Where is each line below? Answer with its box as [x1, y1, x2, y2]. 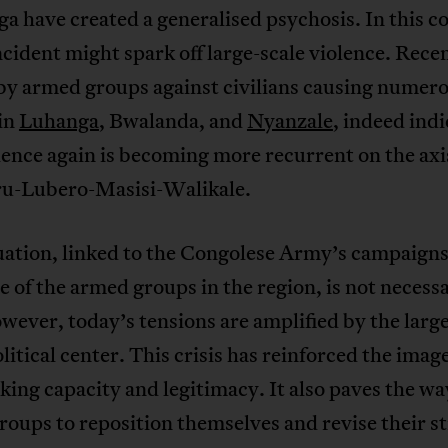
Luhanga [18, 106, 99, 135]
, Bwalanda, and [98, 106, 247, 135]
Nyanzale [246, 106, 333, 135]
